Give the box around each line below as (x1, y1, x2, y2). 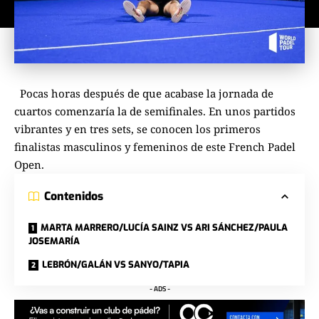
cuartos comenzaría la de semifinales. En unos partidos (14, 104, 296, 119)
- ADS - (149, 283, 170, 295)
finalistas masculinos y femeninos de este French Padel (14, 140, 296, 155)
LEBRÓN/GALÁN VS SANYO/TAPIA (42, 258, 189, 271)
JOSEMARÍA (28, 235, 80, 248)
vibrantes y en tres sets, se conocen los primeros (14, 122, 261, 137)
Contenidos (44, 189, 103, 204)
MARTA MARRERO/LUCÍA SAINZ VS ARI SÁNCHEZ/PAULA (41, 221, 288, 234)
